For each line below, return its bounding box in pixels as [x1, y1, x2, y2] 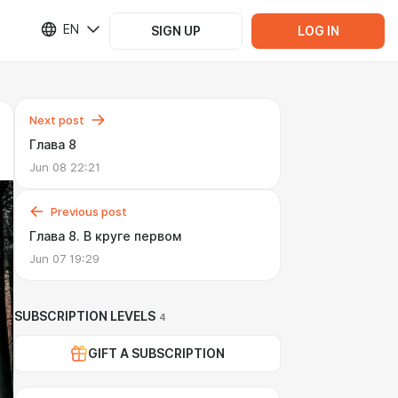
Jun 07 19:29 [29, 251, 99, 266]
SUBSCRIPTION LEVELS [14, 309, 155, 323]
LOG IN [297, 23, 339, 38]
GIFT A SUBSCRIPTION [88, 346, 225, 361]
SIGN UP [151, 23, 201, 38]
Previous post [51, 204, 127, 219]
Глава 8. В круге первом [29, 229, 181, 243]
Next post [29, 113, 84, 127]
